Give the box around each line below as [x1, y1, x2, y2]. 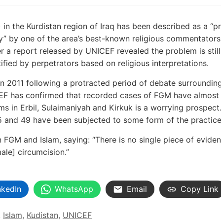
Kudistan [27, 210, 58, 220]
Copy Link [181, 184, 219, 194]
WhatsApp [55, 184, 93, 194]
